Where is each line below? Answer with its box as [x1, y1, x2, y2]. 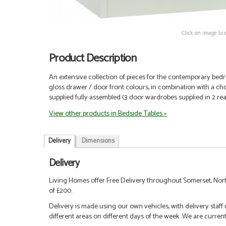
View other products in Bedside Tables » [49, 107, 167, 120]
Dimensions [82, 136, 115, 147]
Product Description [49, 49, 137, 68]
